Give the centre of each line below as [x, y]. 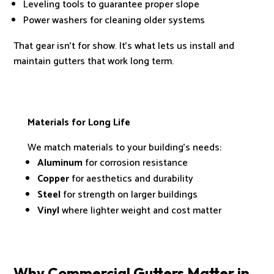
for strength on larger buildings [129, 194]
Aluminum [60, 163]
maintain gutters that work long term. [94, 61]
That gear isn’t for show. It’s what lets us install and [124, 46]
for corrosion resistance [135, 163]
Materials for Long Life [79, 122]
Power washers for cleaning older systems [114, 20]
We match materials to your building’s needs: [124, 147]
